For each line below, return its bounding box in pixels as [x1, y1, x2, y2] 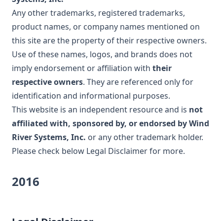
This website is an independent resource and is [12, 104, 189, 115]
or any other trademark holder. [86, 132, 203, 143]
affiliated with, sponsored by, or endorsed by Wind [12, 118, 209, 129]
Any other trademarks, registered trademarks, [12, 7, 185, 18]
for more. [147, 146, 185, 156]
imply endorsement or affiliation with [12, 63, 152, 74]
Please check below [12, 146, 86, 156]
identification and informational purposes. [12, 90, 170, 101]
